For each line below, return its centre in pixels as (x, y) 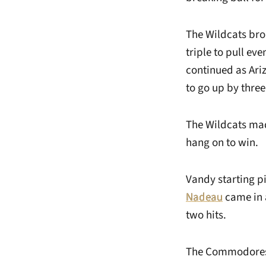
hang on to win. (222, 143)
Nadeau (204, 197)
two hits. (206, 215)
